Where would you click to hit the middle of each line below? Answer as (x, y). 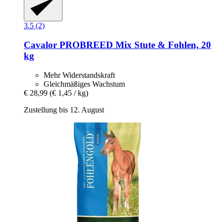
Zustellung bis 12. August (64, 110)
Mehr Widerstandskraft (79, 75)
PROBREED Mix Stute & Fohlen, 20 (134, 45)
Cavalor (40, 45)
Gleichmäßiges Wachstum (84, 84)
